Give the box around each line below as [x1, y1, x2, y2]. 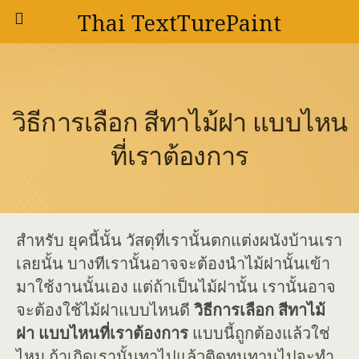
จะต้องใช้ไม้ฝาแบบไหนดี [16, 301, 194, 320]
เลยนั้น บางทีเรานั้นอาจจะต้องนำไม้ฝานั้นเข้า [16, 254, 330, 273]
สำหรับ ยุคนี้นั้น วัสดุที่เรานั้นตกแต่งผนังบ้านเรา [16, 231, 342, 250]
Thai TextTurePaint [78, 11, 281, 36]
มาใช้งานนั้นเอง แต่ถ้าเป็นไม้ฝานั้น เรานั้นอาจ [16, 277, 336, 296]
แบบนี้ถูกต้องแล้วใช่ [192, 324, 330, 343]
